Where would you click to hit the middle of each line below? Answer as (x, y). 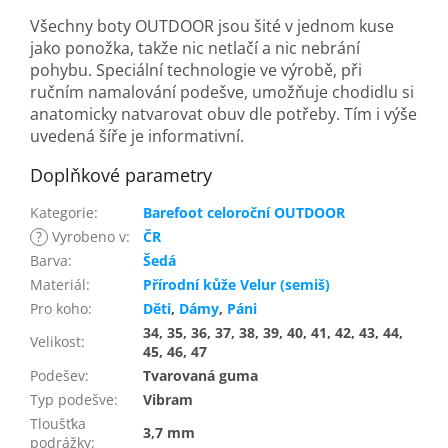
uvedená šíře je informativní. (137, 136)
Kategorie (62, 213)
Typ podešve (72, 400)
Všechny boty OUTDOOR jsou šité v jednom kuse (212, 26)
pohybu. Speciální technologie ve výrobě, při (196, 70)
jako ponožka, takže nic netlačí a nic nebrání (195, 48)
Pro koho (59, 309)
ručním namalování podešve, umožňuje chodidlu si (222, 92)
